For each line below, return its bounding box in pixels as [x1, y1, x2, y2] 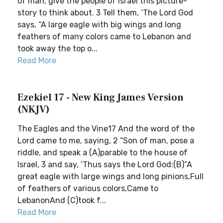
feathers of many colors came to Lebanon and [17, 32, 191, 41]
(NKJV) [17, 103, 50, 116]
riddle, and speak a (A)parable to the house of [17, 148, 188, 157]
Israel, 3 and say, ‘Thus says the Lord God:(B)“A [17, 160, 192, 169]
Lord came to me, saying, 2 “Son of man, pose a [17, 136, 194, 145]
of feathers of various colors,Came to [17, 184, 158, 193]
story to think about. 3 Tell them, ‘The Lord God [17, 8, 193, 17]
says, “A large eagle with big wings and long [17, 20, 181, 29]
